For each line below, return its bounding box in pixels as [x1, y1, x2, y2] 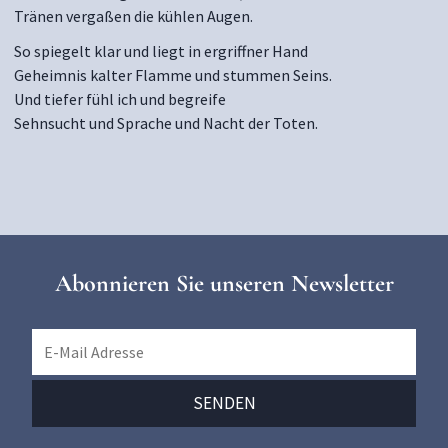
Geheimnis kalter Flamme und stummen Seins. [14, 65, 332, 85]
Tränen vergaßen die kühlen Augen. [14, 6, 253, 26]
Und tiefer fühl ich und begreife [14, 89, 226, 109]
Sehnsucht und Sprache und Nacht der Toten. [14, 113, 318, 133]
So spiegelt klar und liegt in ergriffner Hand [14, 41, 308, 61]
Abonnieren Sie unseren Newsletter [54, 269, 394, 298]
